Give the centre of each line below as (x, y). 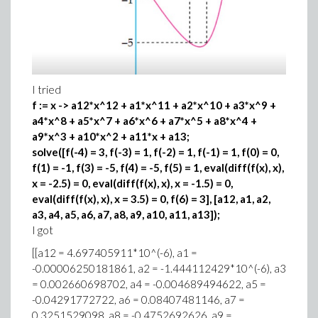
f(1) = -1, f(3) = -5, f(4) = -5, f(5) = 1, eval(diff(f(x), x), (158, 168)
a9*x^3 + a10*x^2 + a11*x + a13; (111, 137)
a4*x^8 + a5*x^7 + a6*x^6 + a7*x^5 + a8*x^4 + (144, 121)
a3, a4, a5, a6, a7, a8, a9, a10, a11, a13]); (126, 215)
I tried (46, 90)
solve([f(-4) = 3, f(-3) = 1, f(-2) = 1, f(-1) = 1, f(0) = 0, (155, 152)
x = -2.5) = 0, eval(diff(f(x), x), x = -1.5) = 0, (132, 183)
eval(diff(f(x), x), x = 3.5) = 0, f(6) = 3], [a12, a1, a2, (151, 199)
